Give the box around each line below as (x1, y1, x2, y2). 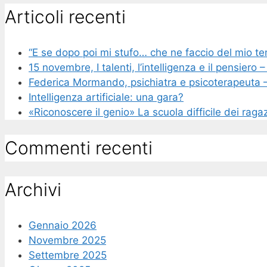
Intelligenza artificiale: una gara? (29, 91, 184, 104)
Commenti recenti (5, 137, 153, 159)
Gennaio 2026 (29, 219, 97, 231)
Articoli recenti (5, 6, 126, 28)
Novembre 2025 (29, 234, 106, 246)
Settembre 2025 (29, 249, 107, 261)
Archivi (5, 178, 61, 200)
